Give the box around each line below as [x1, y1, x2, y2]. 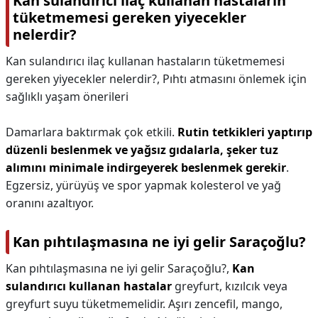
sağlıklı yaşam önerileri [6, 89, 128, 104]
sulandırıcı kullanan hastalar [6, 278, 172, 294]
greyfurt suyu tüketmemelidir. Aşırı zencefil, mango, [6, 296, 283, 312]
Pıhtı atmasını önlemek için [163, 71, 307, 87]
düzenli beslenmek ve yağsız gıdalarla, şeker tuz [6, 142, 278, 158]
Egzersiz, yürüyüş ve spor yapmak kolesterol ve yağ [6, 177, 281, 193]
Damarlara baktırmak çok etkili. [6, 124, 177, 140]
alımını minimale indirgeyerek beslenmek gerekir [6, 160, 286, 175]
